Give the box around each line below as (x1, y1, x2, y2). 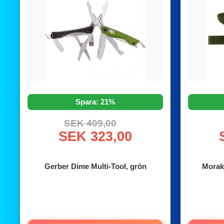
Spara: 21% (75, 97, 115, 106)
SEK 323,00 (58, 128, 132, 144)
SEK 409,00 (64, 117, 116, 128)
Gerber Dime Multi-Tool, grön (44, 162, 146, 170)
